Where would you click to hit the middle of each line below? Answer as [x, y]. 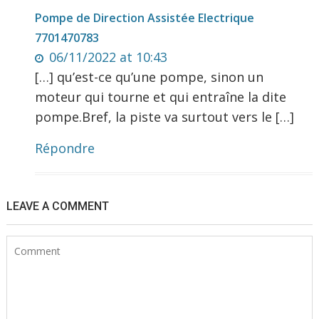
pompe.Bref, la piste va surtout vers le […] [165, 117]
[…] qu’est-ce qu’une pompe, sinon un [150, 77]
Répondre [65, 148]
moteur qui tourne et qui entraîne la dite [161, 97]
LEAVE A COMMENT [58, 206]
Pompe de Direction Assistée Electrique [145, 18]
